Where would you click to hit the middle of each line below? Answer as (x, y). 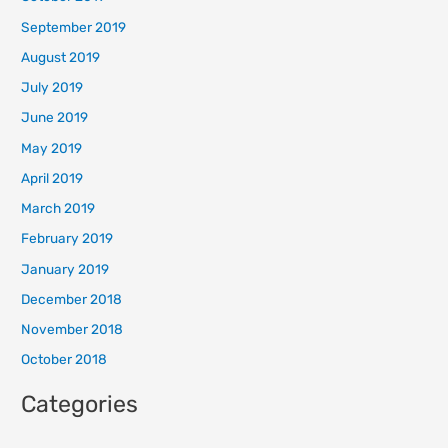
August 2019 (61, 56)
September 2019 (74, 26)
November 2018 (72, 329)
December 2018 (72, 298)
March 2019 (58, 208)
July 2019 (52, 87)
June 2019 (55, 117)
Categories (80, 403)
